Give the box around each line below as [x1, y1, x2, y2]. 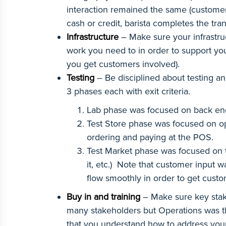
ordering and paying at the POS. [87, 132, 218, 143]
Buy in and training [67, 191, 140, 202]
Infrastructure [67, 31, 121, 42]
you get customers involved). [67, 59, 185, 70]
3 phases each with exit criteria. [67, 86, 193, 97]
